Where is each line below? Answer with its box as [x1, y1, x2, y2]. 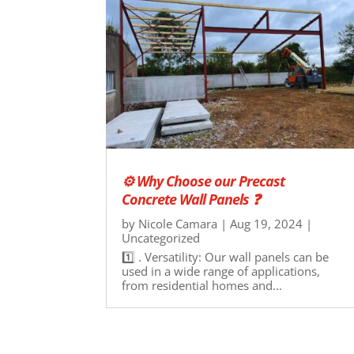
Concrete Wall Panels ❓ [122, 190, 261, 209]
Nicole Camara [138, 216, 218, 232]
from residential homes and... [122, 277, 283, 294]
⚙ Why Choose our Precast [122, 171, 285, 191]
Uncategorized [122, 230, 201, 247]
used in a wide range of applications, [122, 263, 321, 280]
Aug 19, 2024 [230, 216, 303, 232]
